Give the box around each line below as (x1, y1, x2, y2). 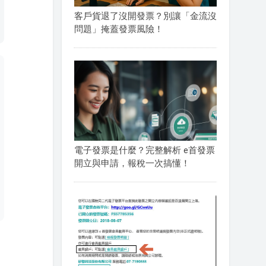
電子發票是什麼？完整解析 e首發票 (74, 145, 215, 156)
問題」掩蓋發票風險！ (74, 23, 163, 34)
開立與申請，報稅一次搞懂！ (74, 158, 190, 169)
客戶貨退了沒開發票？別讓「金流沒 (74, 10, 217, 21)
